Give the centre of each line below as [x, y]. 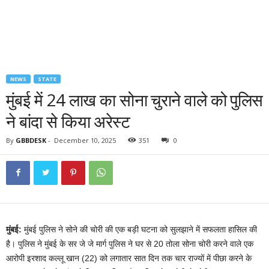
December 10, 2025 [85, 140]
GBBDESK [31, 140]
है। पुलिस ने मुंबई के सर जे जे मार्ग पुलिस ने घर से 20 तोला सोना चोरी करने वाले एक [130, 244]
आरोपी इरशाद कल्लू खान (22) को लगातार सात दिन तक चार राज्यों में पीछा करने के [129, 258]
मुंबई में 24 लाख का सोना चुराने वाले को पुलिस [134, 100]
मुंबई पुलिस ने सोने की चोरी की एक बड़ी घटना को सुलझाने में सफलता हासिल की [139, 229]
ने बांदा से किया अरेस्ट [68, 121]
